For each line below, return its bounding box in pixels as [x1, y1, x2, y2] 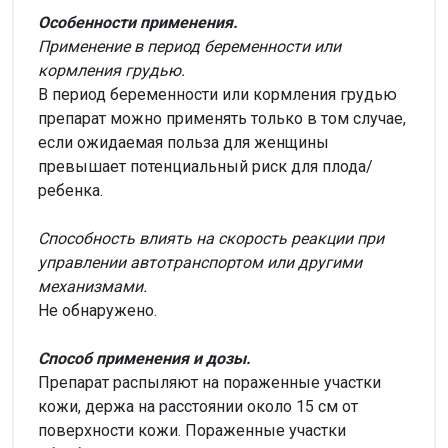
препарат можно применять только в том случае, [38, 109, 406, 128]
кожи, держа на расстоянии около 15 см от [38, 397, 358, 416]
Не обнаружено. [38, 301, 157, 320]
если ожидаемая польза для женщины [38, 133, 329, 152]
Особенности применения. [38, 13, 238, 32]
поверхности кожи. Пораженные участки [38, 421, 346, 440]
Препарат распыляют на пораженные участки [38, 373, 381, 392]
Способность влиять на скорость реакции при [38, 229, 384, 248]
